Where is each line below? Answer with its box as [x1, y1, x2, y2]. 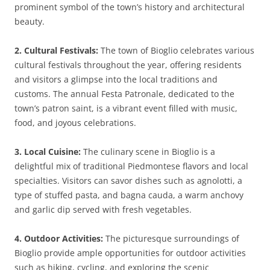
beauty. [14, 16, 45, 27]
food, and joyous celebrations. [14, 117, 136, 128]
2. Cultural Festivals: [14, 45, 98, 56]
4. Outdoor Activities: [14, 233, 103, 244]
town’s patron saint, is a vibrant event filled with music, [14, 102, 237, 114]
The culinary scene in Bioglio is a [81, 146, 215, 157]
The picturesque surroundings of [103, 233, 239, 244]
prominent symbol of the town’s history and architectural [14, 1, 245, 13]
